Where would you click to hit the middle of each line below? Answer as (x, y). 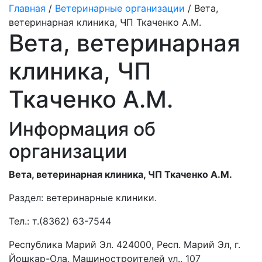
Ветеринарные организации (120, 8)
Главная (27, 8)
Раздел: (26, 198)
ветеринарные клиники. (100, 198)
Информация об (82, 129)
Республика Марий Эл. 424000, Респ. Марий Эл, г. (125, 244)
